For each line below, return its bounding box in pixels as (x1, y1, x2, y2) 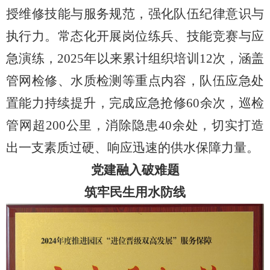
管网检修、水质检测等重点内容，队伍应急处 (6, 74, 264, 89)
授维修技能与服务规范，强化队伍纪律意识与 (6, 7, 264, 22)
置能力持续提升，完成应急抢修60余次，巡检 (6, 96, 264, 111)
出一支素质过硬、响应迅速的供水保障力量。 (6, 140, 259, 155)
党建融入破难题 (90, 163, 180, 178)
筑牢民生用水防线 (84, 185, 186, 200)
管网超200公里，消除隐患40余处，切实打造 (6, 118, 264, 133)
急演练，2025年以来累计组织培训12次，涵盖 (6, 51, 264, 66)
